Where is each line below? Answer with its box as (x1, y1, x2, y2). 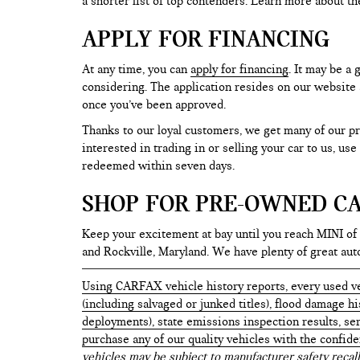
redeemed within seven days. (82, 158, 238, 173)
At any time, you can (82, 62, 190, 76)
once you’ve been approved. (82, 97, 229, 112)
